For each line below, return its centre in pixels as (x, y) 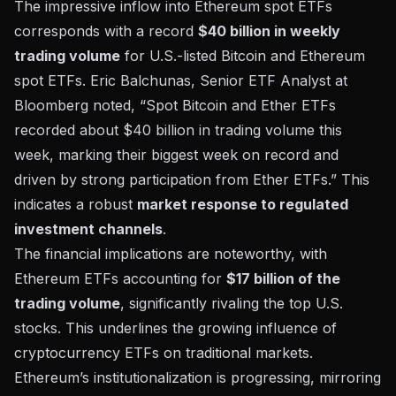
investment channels (88, 228)
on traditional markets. (236, 352)
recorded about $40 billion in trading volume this (178, 129)
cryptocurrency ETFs (87, 352)
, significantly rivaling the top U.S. (232, 303)
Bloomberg (51, 105)
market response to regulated (243, 204)
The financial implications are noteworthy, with (171, 253)
